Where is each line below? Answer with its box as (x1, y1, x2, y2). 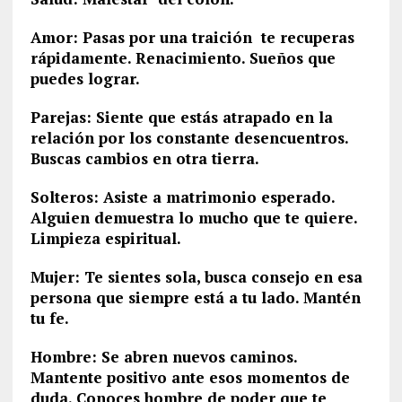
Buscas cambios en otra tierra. (30, 148, 259, 169)
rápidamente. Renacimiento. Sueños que (30, 48, 336, 68)
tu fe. (30, 308, 69, 328)
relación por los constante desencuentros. (30, 127, 348, 148)
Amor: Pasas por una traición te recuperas (30, 27, 354, 48)
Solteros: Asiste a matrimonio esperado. (30, 187, 335, 207)
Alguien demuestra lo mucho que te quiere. (30, 207, 357, 228)
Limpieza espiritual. (30, 228, 181, 249)
